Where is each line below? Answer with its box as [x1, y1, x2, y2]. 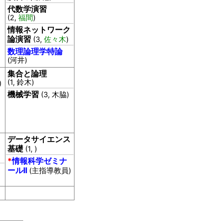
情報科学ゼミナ [12, 156, 67, 166]
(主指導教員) [29, 166, 71, 175]
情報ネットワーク [7, 25, 71, 35]
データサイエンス [7, 134, 71, 144]
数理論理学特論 [7, 46, 63, 56]
